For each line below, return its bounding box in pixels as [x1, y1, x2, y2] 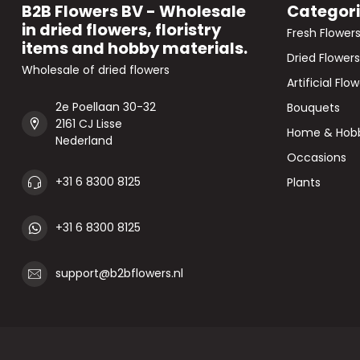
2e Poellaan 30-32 [55, 98, 156, 115]
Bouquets [287, 99, 340, 116]
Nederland [55, 132, 112, 149]
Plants [287, 174, 321, 190]
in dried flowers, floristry [22, 18, 221, 41]
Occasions [287, 149, 346, 166]
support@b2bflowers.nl [55, 265, 183, 282]
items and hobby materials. [22, 36, 247, 59]
